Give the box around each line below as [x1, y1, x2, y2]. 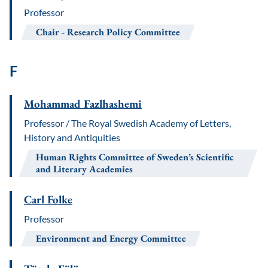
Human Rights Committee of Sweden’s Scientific [36, 151, 234, 163]
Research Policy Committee [67, 26, 180, 38]
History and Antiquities [24, 132, 120, 143]
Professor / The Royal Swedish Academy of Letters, [24, 117, 231, 129]
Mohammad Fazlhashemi [24, 96, 142, 111]
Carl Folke [24, 192, 72, 207]
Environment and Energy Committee [36, 232, 186, 245]
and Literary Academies [36, 163, 133, 175]
